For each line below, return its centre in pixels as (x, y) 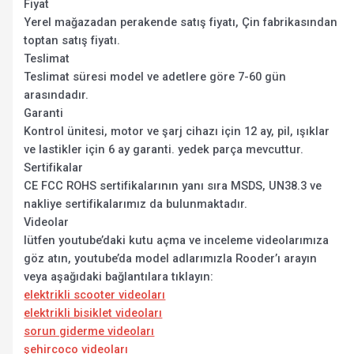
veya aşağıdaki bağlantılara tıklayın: (119, 276)
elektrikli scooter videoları (95, 294)
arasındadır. (56, 94)
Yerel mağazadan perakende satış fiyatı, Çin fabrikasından (181, 22)
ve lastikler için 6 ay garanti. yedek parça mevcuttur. (164, 149)
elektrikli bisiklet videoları (93, 313)
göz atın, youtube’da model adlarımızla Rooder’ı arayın (171, 258)
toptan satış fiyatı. (72, 40)
